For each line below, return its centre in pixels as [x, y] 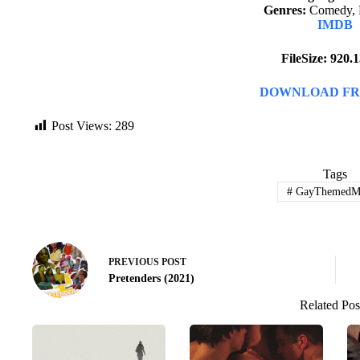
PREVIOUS [135, 262]
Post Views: [82, 126]
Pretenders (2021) [151, 279]
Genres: [285, 10]
